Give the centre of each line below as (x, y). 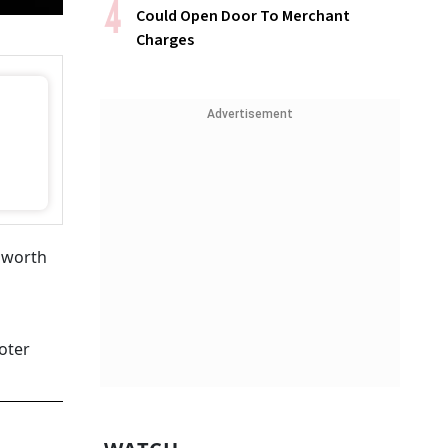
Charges (165, 40)
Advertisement (250, 114)
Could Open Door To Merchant (243, 16)
